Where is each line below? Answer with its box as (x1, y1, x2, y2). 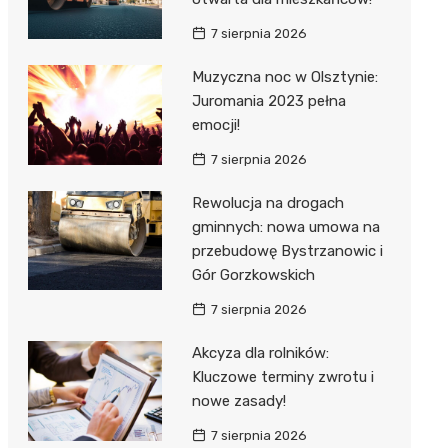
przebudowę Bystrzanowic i (191, 241, 383, 260)
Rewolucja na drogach (191, 193, 344, 212)
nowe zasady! (191, 391, 286, 410)
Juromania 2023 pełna (191, 91, 346, 110)
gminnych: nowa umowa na (191, 217, 380, 236)
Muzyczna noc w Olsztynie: (191, 67, 378, 86)
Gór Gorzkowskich (191, 265, 315, 284)
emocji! (191, 115, 240, 134)
